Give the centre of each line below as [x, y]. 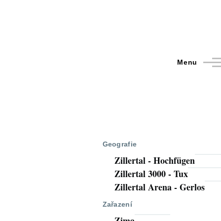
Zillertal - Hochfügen [154, 161]
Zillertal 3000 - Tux [151, 174]
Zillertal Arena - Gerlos [159, 187]
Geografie [120, 144]
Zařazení [117, 204]
